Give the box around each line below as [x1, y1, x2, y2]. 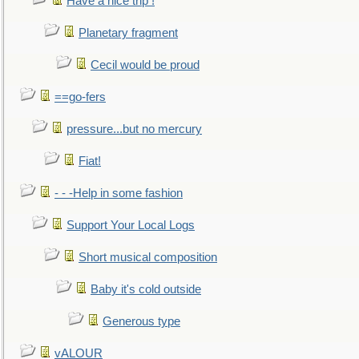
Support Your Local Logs [67, 219, 195, 232]
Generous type [103, 315, 180, 328]
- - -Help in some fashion [54, 187, 183, 200]
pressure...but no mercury [67, 123, 202, 135]
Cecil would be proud [91, 58, 200, 71]
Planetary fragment [79, 26, 178, 39]
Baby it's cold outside [91, 283, 201, 296]
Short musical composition [79, 251, 217, 264]
